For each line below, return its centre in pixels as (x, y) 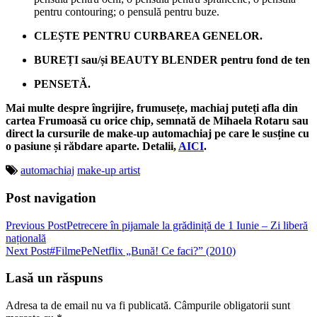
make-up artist (109, 171)
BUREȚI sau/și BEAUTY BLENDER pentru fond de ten (172, 60)
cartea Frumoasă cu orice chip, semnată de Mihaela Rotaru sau (157, 121)
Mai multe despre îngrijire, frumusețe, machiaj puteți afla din (152, 108)
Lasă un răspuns (54, 278)
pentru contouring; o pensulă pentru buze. (127, 12)
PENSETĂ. (62, 84)
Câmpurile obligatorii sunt (232, 305)
